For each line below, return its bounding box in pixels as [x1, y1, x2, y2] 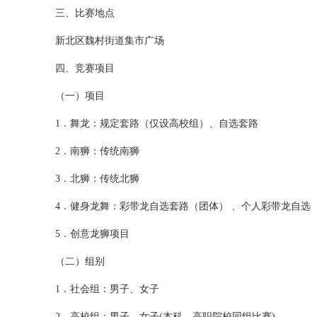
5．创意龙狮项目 [54, 229, 129, 239]
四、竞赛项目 [54, 63, 115, 74]
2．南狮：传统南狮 [54, 146, 139, 156]
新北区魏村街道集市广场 [54, 35, 164, 46]
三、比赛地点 [54, 8, 115, 18]
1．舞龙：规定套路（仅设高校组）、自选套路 [54, 118, 258, 129]
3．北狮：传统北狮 [54, 173, 139, 184]
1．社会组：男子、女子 [54, 284, 159, 294]
